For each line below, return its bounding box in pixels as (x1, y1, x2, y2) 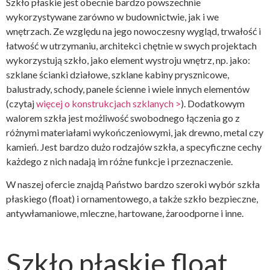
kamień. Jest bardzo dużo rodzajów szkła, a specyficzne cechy (6, 140, 262, 152)
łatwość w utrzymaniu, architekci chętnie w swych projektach (6, 39, 257, 51)
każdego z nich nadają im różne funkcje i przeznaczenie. (6, 155, 233, 167)
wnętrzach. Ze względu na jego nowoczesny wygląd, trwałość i (6, 25, 261, 37)
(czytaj (6, 97, 36, 109)
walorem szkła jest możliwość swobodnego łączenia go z (6, 111, 240, 124)
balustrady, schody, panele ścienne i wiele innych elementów (6, 83, 250, 95)
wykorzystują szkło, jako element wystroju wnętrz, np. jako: (6, 54, 250, 66)
